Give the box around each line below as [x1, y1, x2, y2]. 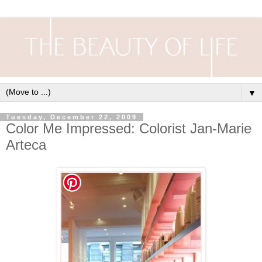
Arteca [6, 136, 46, 153]
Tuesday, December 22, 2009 [6, 113, 137, 120]
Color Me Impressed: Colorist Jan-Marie [6, 120, 251, 136]
